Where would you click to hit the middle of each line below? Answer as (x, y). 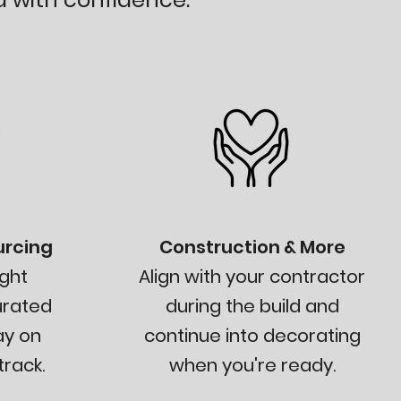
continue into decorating (252, 336)
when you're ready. (252, 365)
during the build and (252, 306)
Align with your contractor (252, 277)
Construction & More (252, 247)
